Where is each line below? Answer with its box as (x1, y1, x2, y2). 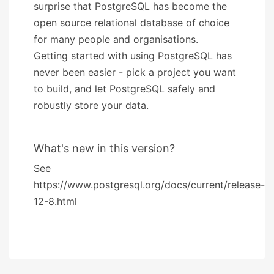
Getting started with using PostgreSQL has (34, 49, 232, 62)
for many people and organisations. (34, 32, 198, 45)
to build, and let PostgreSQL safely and (34, 82, 215, 95)
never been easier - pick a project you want (34, 65, 236, 78)
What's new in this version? (34, 141, 175, 155)
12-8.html (34, 194, 77, 207)
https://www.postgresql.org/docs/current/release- (34, 178, 265, 191)
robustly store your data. (34, 98, 149, 111)
